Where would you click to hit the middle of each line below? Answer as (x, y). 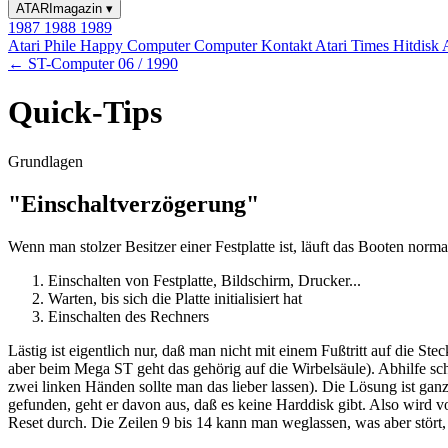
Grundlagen (45, 161)
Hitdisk (417, 45)
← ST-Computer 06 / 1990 (93, 63)
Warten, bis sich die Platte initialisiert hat (175, 298)
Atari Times (354, 45)
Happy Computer (137, 45)
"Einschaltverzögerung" (133, 203)
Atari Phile (44, 45)
